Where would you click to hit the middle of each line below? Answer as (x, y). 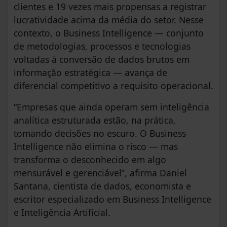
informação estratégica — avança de (90, 73)
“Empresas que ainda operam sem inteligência (111, 107)
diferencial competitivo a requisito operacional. (113, 86)
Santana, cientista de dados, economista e (102, 186)
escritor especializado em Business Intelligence (112, 199)
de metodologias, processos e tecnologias (102, 46)
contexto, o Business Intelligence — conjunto (109, 33)
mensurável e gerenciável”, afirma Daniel (100, 173)
